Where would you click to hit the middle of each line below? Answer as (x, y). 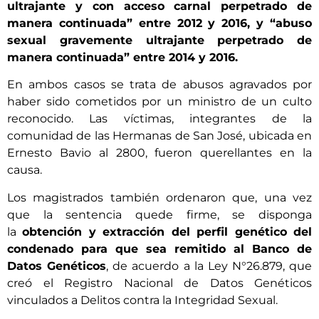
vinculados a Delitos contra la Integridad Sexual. (142, 300)
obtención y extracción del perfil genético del (167, 231)
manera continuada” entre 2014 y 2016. (122, 58)
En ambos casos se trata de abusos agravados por (159, 85)
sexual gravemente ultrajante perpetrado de (159, 41)
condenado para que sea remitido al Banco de (159, 249)
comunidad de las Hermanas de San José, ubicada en (159, 136)
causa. (25, 170)
